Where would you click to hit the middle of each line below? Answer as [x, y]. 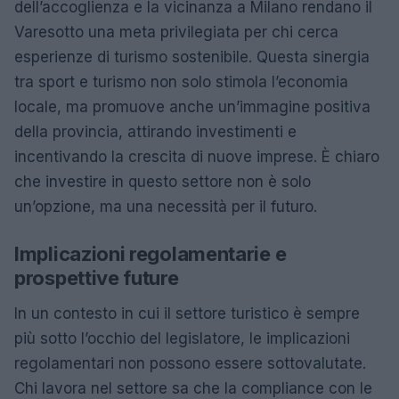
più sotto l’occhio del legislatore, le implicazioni [182, 338]
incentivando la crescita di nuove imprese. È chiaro [197, 156]
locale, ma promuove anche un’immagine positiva [192, 106]
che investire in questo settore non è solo [163, 181]
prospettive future [97, 277]
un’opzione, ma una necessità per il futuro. [166, 206]
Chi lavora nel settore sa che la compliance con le [193, 388]
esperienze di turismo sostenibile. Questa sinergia [192, 57]
